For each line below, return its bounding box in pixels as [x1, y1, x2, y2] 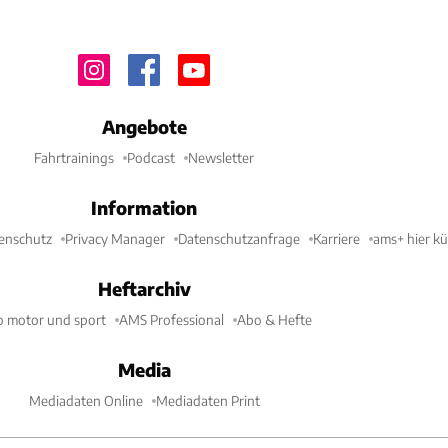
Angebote [101, 115, 187, 138]
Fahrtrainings [34, 149, 114, 166]
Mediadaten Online [28, 392, 143, 409]
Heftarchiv [97, 277, 191, 300]
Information [91, 196, 197, 219]
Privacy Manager [65, 230, 165, 247]
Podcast [127, 149, 175, 166]
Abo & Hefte [237, 311, 312, 328]
